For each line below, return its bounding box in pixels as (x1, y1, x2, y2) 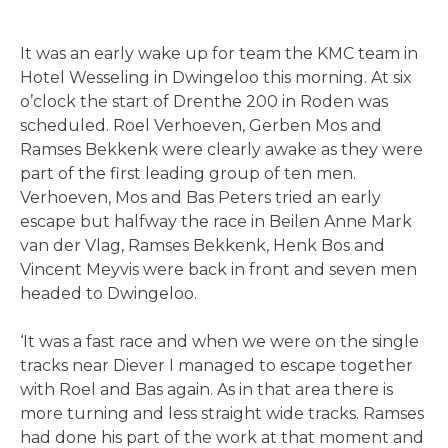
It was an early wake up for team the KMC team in (20, 44, 418, 64)
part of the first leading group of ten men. (20, 164, 356, 184)
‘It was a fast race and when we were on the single (20, 332, 419, 352)
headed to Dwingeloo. (20, 284, 197, 304)
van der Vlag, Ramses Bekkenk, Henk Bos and (20, 236, 385, 256)
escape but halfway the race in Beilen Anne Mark (20, 212, 412, 232)
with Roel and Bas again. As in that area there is (20, 380, 393, 400)
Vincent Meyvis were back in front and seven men (20, 260, 417, 280)
